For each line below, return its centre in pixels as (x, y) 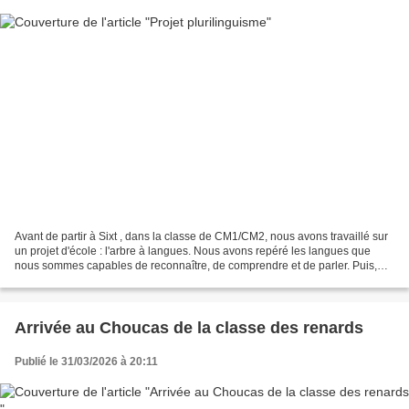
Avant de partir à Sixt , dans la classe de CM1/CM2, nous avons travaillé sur (201, 236)
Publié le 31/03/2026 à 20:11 (86, 361)
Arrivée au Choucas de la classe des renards (189, 327)
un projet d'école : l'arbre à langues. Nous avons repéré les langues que (193, 251)
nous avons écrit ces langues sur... (100, 280)
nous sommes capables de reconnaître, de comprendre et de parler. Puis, (196, 265)
